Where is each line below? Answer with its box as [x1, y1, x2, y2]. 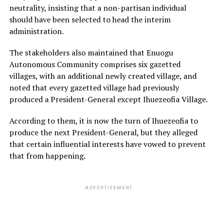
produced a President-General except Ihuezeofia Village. [9, 94, 208, 105]
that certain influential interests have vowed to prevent [9, 139, 206, 150]
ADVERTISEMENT [85, 185, 133, 191]
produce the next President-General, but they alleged [9, 127, 198, 138]
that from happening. [9, 150, 86, 162]
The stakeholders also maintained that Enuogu [9, 47, 173, 58]
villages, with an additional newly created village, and [9, 71, 197, 82]
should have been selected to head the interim [9, 14, 171, 25]
